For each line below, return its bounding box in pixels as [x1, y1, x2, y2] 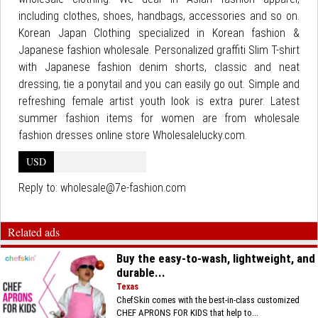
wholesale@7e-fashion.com [60, 181, 186, 194]
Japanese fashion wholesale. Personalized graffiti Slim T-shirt [18, 43, 300, 57]
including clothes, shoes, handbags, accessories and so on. [18, 9, 300, 23]
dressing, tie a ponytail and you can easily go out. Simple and [18, 77, 300, 91]
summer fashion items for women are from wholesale [18, 111, 300, 125]
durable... [116, 265, 166, 280]
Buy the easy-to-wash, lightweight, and [116, 251, 316, 265]
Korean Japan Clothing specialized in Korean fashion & [18, 26, 300, 40]
